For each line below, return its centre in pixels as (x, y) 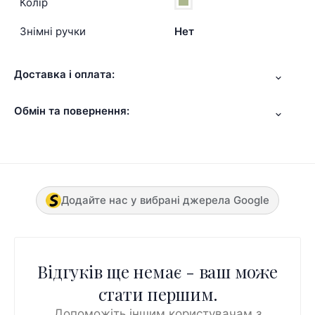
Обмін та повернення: (72, 111)
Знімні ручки (53, 32)
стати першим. (157, 294)
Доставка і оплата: (64, 75)
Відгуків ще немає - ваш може (157, 271)
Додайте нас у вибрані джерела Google (165, 200)
